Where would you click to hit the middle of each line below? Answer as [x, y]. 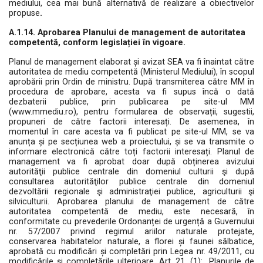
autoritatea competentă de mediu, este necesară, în [131, 212]
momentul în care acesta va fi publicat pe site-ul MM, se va [131, 132]
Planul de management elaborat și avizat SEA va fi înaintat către [131, 62]
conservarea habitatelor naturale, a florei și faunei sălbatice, [131, 242]
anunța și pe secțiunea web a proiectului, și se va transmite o [131, 142]
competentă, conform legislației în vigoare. [97, 43]
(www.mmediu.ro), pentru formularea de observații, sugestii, [131, 112]
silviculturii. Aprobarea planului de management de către [131, 202]
